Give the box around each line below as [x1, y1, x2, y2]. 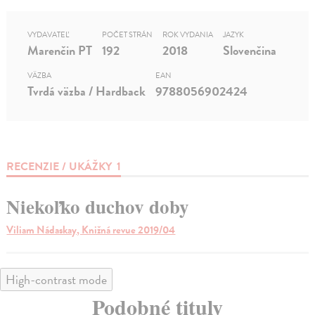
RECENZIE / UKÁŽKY [6, 157, 115, 175]
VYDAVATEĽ [27, 28, 70, 41]
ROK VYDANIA [162, 28, 214, 41]
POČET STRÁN [102, 28, 153, 41]
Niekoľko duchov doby [6, 192, 190, 220]
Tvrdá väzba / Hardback [27, 81, 146, 101]
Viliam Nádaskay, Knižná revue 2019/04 [6, 221, 176, 238]
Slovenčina [223, 40, 277, 60]
